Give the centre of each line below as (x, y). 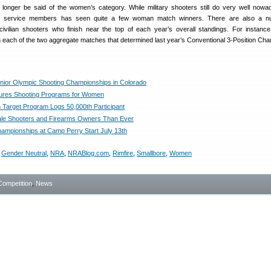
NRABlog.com (88, 153)
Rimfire (123, 153)
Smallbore (151, 153)
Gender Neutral (24, 153)
